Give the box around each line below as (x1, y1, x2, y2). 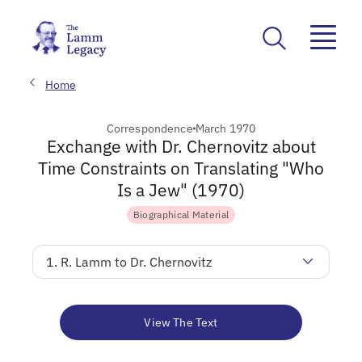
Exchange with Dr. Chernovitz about (46, 134, 316, 158)
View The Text (144, 314, 218, 330)
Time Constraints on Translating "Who (38, 156, 324, 179)
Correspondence (106, 120, 193, 136)
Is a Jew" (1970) (117, 178, 245, 201)
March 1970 (195, 120, 256, 136)
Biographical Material (133, 208, 229, 221)
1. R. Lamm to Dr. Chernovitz (46, 253, 212, 270)
